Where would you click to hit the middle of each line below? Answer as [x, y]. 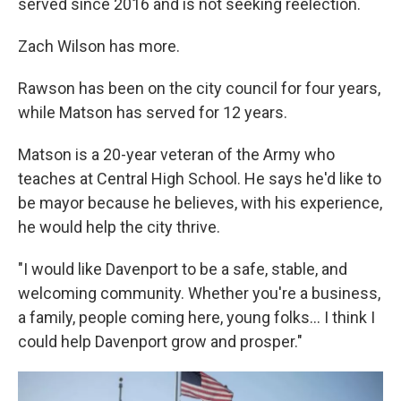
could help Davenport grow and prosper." [160, 342]
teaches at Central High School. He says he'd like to [200, 179]
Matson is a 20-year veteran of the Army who [176, 155]
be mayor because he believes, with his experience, [200, 203]
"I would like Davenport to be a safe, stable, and [183, 269]
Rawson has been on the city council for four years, [199, 89]
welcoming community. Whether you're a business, [199, 294]
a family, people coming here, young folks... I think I [196, 318]
